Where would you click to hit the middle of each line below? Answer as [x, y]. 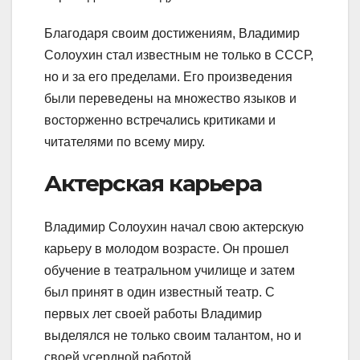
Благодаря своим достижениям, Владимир [172, 34]
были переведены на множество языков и [170, 99]
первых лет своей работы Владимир [153, 313]
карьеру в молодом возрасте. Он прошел [166, 248]
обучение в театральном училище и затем [170, 270]
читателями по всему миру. [125, 142]
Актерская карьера [153, 184]
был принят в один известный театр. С [160, 292]
